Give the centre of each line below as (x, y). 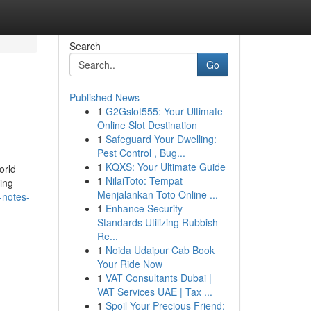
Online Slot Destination (147, 125)
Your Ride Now (129, 264)
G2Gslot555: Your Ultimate (164, 111)
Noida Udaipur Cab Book (160, 250)
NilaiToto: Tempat (144, 180)
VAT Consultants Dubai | (158, 278)
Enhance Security (144, 208)
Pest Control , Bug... (141, 153)
